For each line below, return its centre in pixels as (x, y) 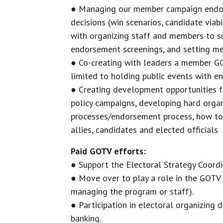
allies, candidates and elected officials (144, 130)
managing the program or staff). (132, 192)
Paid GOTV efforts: (108, 151)
